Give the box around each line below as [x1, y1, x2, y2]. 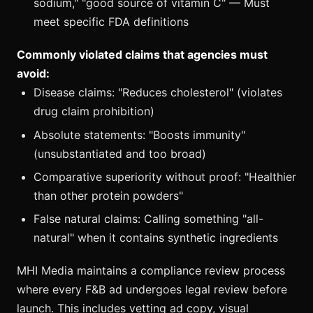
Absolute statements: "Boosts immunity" [34, 127, 245, 142]
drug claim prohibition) [34, 104, 154, 119]
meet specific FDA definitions [34, 15, 189, 29]
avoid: [17, 66, 50, 81]
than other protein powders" [34, 188, 183, 203]
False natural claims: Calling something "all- [34, 212, 263, 226]
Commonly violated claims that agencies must [17, 48, 268, 62]
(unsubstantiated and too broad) [34, 146, 206, 161]
